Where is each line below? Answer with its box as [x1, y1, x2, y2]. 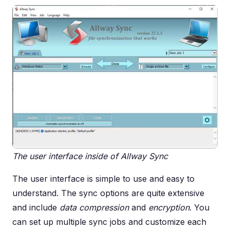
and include [12, 202, 60, 213]
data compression [60, 202, 129, 213]
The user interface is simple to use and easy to [12, 173, 195, 184]
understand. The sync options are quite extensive [12, 187, 204, 198]
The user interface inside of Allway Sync [12, 150, 168, 161]
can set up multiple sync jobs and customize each [12, 216, 206, 227]
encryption [148, 202, 189, 213]
